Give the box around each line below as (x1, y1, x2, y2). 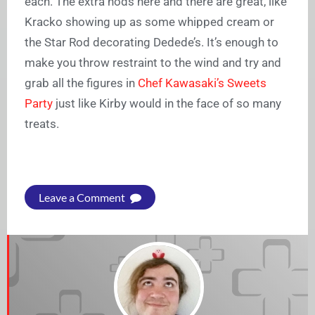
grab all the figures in (25, 75, 138, 90)
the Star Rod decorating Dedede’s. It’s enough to (25, 34, 278, 49)
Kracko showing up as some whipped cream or (25, 14, 274, 29)
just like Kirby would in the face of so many (53, 96, 281, 110)
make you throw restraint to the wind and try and (25, 55, 281, 70)
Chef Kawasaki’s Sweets (138, 75, 266, 90)
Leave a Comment (39, 190, 127, 204)
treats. (25, 116, 59, 131)
